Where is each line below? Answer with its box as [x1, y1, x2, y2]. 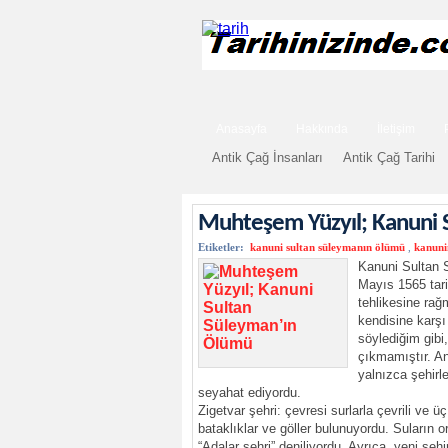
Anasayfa [216, 122, 267, 136]
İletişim [377, 122, 415, 136]
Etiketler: [198, 241, 244, 253]
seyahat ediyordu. [198, 386, 301, 400]
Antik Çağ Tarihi [343, 150, 435, 165]
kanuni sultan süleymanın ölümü [250, 241, 405, 253]
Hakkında [296, 122, 348, 136]
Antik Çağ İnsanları [212, 150, 323, 165]
